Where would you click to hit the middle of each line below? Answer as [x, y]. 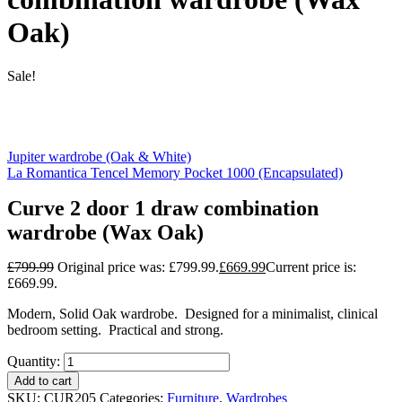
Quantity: [34, 361]
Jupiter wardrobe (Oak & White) [99, 157]
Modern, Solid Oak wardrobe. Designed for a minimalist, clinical [192, 313]
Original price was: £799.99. [138, 267]
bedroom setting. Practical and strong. [115, 329]
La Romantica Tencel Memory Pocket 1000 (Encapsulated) [175, 173]
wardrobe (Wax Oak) [105, 232]
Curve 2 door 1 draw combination [163, 208]
